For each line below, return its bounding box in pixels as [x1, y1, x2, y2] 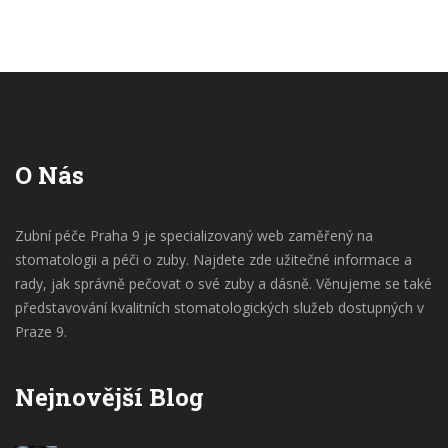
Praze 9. [15, 321, 67, 341]
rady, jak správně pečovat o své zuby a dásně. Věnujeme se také [15, 273, 432, 293]
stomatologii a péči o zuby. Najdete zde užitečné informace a [15, 249, 412, 269]
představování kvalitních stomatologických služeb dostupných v [15, 297, 424, 317]
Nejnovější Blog [15, 380, 204, 413]
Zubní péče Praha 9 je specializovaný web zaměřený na [15, 225, 373, 245]
